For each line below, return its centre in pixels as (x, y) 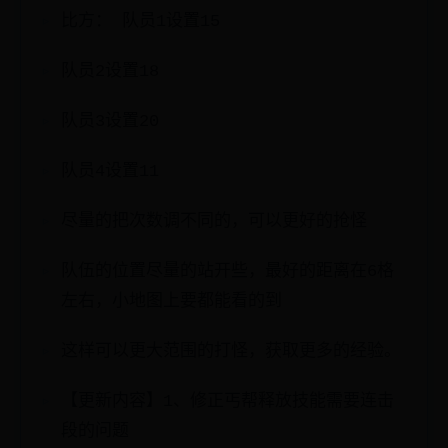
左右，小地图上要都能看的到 (171, 301)
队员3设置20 (110, 121)
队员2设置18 (110, 71)
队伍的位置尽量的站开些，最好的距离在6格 (227, 271)
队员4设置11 (110, 171)
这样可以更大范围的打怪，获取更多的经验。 (231, 351)
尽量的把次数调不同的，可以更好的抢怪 (214, 221)
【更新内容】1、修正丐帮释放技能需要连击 (227, 401)
